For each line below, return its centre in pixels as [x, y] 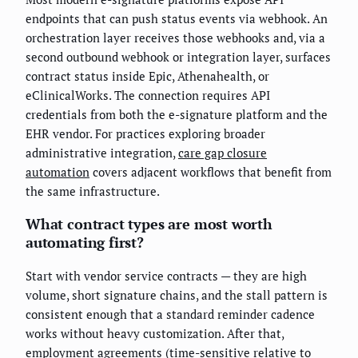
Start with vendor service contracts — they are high [166, 275]
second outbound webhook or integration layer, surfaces [178, 56]
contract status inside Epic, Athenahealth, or [147, 76]
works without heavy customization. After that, [155, 333]
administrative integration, [102, 152]
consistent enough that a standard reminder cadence [170, 314]
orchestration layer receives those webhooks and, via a [175, 37]
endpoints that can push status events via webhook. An [177, 18]
